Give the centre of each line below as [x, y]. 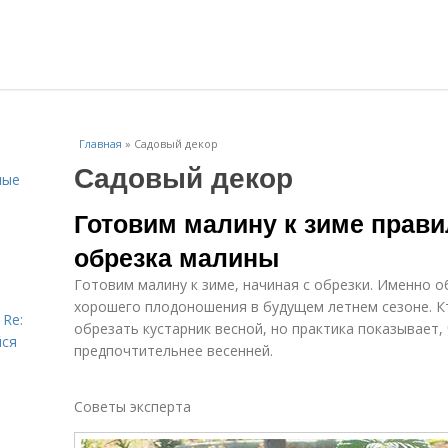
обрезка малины [176, 257]
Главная [100, 143]
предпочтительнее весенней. [173, 350]
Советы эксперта [132, 406]
